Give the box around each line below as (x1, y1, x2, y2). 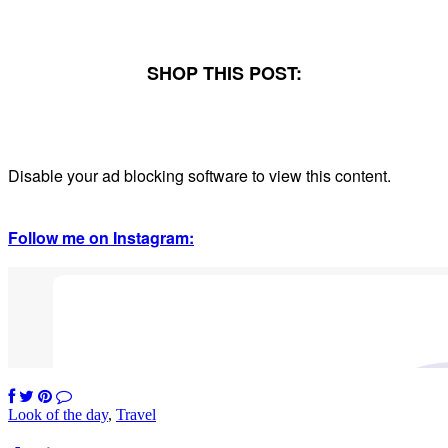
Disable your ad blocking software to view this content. (8, 163, 391, 187)
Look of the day (8, 405, 108, 423)
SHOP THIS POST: (146, 59, 302, 86)
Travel (116, 405, 156, 423)
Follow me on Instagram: (8, 225, 194, 249)
